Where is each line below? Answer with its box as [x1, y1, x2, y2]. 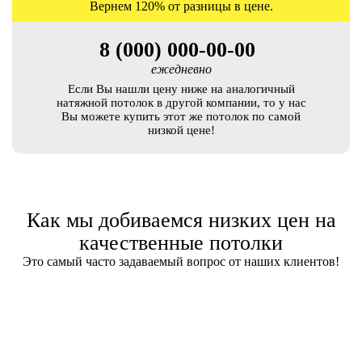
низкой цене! [147, 124, 215, 137]
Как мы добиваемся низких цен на [26, 208, 336, 232]
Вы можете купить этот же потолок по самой [61, 110, 301, 123]
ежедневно [150, 62, 212, 76]
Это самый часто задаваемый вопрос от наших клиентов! [23, 255, 339, 268]
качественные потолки [79, 231, 283, 255]
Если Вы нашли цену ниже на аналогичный [67, 82, 295, 95]
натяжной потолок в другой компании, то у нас [56, 96, 306, 109]
